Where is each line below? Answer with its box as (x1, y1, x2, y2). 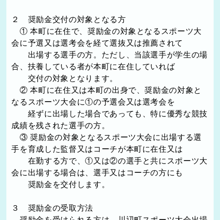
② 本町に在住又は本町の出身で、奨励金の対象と (11, 85, 202, 94)
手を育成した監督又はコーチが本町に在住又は (11, 144, 184, 153)
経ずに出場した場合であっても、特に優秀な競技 (11, 109, 208, 118)
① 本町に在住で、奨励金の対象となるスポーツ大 (11, 27, 202, 35)
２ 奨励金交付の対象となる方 (11, 15, 126, 24)
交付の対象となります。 (11, 74, 118, 82)
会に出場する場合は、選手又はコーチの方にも (11, 168, 184, 177)
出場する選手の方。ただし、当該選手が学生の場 (11, 50, 208, 59)
